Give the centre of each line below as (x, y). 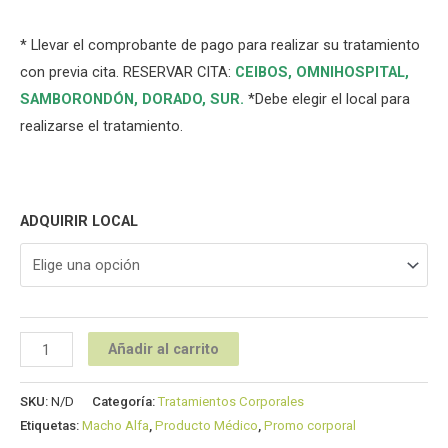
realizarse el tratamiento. (101, 125)
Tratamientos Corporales (231, 401)
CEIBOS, (263, 71)
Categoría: (125, 401)
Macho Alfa (115, 425)
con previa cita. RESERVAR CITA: (127, 71)
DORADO (172, 98)
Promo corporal (310, 425)
